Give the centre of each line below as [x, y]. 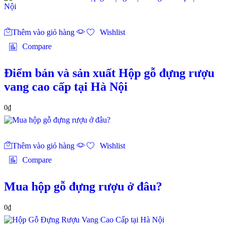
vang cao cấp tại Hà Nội [66, 87]
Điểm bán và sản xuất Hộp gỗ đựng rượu [109, 73]
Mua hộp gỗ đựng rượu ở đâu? [83, 186]
